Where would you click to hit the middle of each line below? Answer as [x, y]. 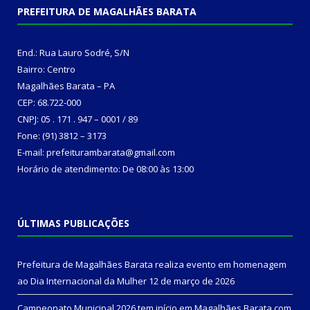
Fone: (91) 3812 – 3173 [62, 136]
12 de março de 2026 [192, 281]
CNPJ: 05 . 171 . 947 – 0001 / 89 [77, 119]
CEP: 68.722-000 [49, 103]
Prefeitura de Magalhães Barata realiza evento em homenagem [152, 265]
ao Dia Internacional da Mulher [82, 281]
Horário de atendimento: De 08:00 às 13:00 [106, 169]
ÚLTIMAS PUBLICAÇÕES [73, 224]
